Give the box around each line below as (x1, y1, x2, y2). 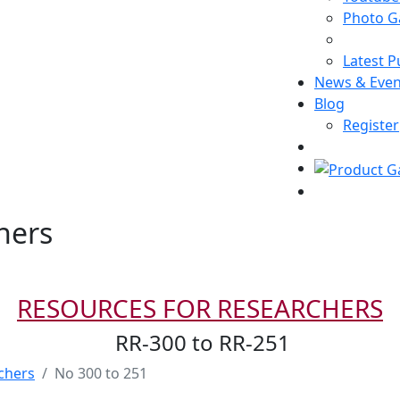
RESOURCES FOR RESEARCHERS (17, 290, 383, 325)
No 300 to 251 (54, 362, 147, 383)
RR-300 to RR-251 (110, 327, 290, 357)
